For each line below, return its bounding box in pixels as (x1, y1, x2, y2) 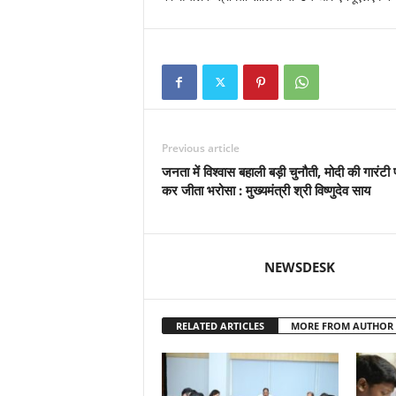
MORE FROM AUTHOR (290, 319, 393, 332)
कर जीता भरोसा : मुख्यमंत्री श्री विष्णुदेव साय (161, 181, 370, 199)
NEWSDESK (263, 258, 335, 276)
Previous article (161, 141, 240, 156)
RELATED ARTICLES (175, 319, 264, 332)
